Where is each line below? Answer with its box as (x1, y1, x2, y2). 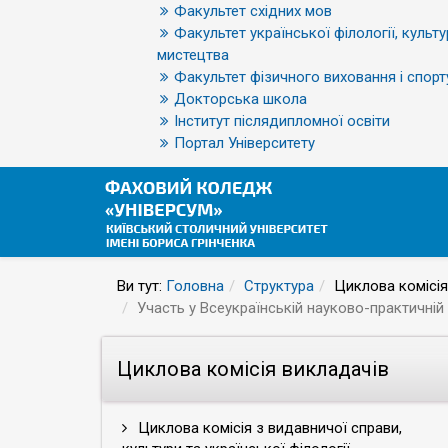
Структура (244, 277, 314, 295)
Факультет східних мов (174, 2, 332, 20)
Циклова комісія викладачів (117, 357, 389, 381)
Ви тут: (117, 277, 166, 295)
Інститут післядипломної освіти (174, 112, 390, 130)
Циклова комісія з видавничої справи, (134, 419, 402, 437)
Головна (166, 277, 224, 295)
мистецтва (157, 46, 229, 64)
